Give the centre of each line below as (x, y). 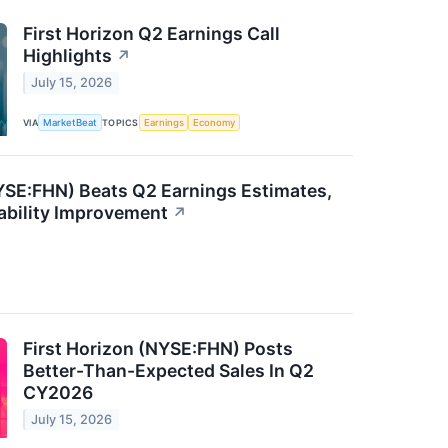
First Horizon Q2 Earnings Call (151, 34)
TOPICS (120, 123)
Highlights (67, 56)
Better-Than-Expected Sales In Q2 (168, 370)
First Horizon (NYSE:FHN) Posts (158, 348)
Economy (214, 123)
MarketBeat (70, 123)
